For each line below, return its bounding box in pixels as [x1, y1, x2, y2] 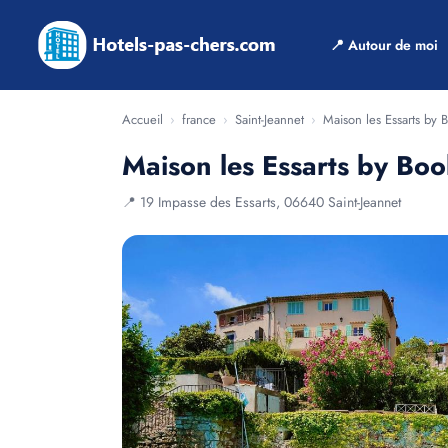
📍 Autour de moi [330, 35, 438, 55]
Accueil [122, 110, 163, 129]
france [182, 110, 216, 129]
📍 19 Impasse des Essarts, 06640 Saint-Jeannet [122, 192, 401, 212]
